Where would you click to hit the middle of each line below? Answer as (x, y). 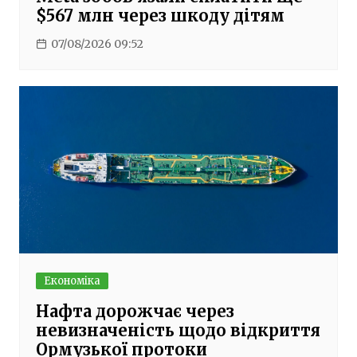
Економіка (72, 280)
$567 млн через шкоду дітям (160, 16)
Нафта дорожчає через (135, 311)
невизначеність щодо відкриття (178, 330)
